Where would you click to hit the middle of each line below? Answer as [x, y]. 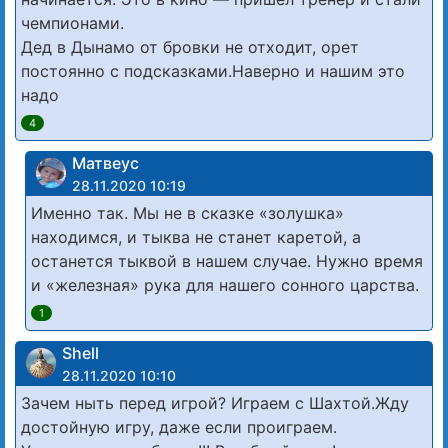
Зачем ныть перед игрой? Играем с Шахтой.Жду [215, 402]
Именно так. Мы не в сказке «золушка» [187, 212]
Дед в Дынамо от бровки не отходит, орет [190, 46]
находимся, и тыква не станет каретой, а [196, 236]
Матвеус [105, 162]
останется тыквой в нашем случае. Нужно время [227, 260]
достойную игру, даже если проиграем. [179, 426]
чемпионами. [72, 22]
